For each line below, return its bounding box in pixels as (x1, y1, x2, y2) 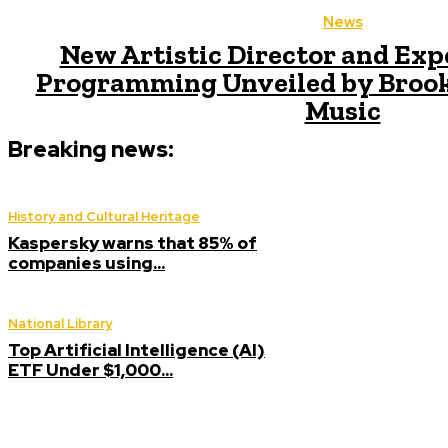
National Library (8, 315, 112, 332)
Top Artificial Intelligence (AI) (8, 339, 265, 361)
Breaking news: (8, 135, 174, 164)
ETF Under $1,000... (8, 359, 173, 381)
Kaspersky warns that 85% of (8, 232, 257, 254)
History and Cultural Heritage (8, 208, 200, 225)
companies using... (8, 252, 165, 274)
